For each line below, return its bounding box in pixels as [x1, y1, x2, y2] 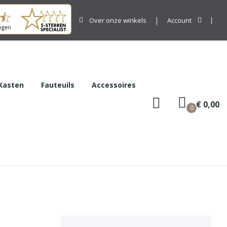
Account [167, 16, 192, 25]
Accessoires [91, 80, 136, 90]
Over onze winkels [89, 15, 146, 25]
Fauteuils [41, 80, 74, 90]
